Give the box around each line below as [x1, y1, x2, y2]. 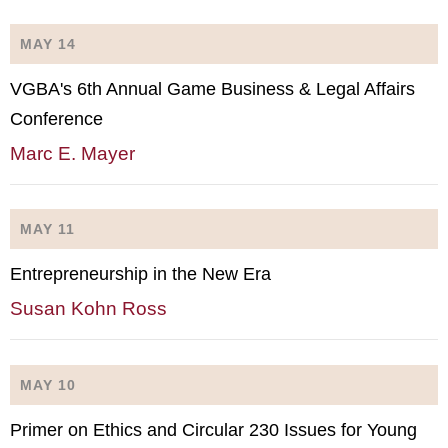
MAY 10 [20, 376, 76, 393]
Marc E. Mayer [10, 142, 135, 164]
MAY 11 [20, 221, 75, 237]
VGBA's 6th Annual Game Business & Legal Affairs [10, 78, 415, 99]
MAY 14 [20, 35, 76, 52]
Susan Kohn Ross [10, 298, 167, 319]
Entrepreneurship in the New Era [10, 264, 271, 284]
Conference [10, 108, 103, 129]
